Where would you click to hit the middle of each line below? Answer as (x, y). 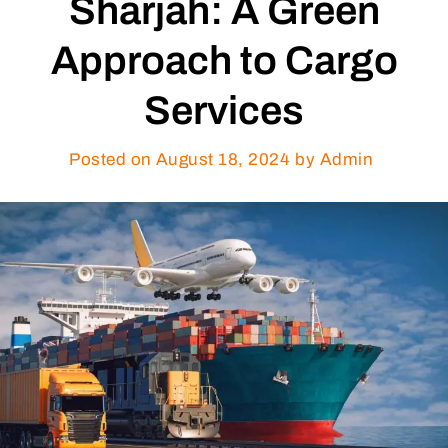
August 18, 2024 (222, 160)
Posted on (110, 160)
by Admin (334, 160)
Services (224, 111)
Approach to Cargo (224, 61)
